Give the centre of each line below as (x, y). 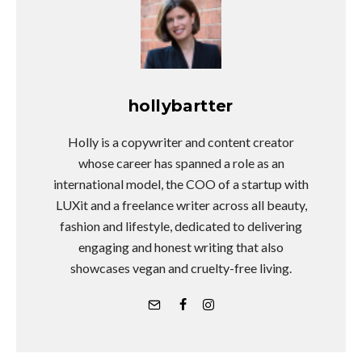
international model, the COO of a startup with (181, 183)
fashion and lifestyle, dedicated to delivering (181, 225)
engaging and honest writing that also (181, 246)
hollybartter (181, 105)
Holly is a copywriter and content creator (181, 141)
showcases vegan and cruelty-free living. (181, 267)
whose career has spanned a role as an (181, 162)
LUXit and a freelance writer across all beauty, (181, 204)
